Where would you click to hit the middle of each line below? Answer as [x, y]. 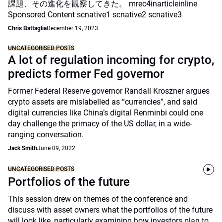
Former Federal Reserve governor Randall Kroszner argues [109, 91]
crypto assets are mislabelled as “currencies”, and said [103, 102]
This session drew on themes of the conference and [98, 199]
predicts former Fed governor [86, 74]
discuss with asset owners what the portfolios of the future [110, 210]
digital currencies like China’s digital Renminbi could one [106, 113]
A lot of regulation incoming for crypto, [111, 60]
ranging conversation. [46, 135]
